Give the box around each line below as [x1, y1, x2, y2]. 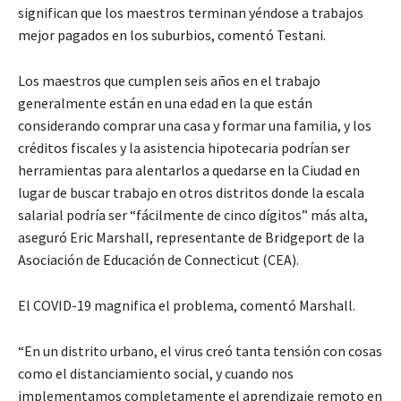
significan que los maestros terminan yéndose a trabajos [18, 3, 363, 21]
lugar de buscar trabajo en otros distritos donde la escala [18, 183, 364, 201]
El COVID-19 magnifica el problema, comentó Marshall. [18, 295, 355, 314]
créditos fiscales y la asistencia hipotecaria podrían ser [18, 138, 350, 157]
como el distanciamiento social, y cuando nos [18, 363, 294, 382]
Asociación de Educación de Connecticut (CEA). [18, 250, 299, 269]
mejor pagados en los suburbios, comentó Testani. [18, 25, 326, 44]
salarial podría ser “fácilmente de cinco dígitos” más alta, [18, 205, 368, 224]
